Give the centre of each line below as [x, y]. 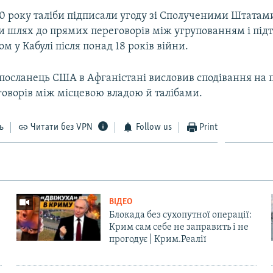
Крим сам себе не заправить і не [179, 227]
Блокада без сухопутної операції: [180, 215]
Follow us [154, 127]
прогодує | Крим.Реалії [158, 239]
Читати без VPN [62, 127]
